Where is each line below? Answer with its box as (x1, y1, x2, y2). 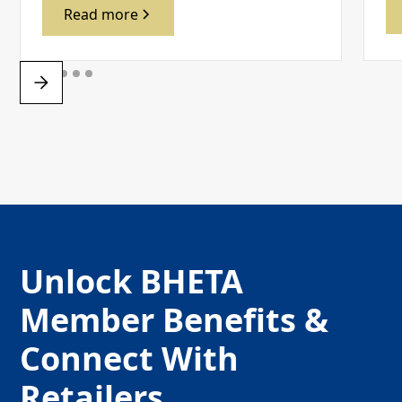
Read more (64, 4, 139, 24)
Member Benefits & (20, 297, 329, 342)
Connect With (20, 336, 240, 380)
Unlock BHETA (20, 258, 244, 303)
